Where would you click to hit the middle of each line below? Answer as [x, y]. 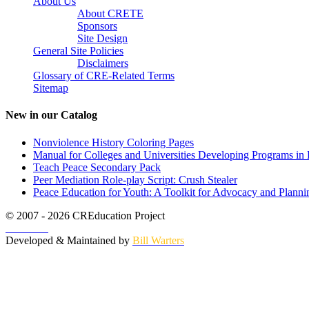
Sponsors [97, 26]
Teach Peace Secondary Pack [97, 167]
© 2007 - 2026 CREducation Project [85, 215]
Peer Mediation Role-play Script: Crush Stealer [135, 179]
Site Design [102, 38]
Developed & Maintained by [69, 240]
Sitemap [51, 88]
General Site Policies [78, 51]
